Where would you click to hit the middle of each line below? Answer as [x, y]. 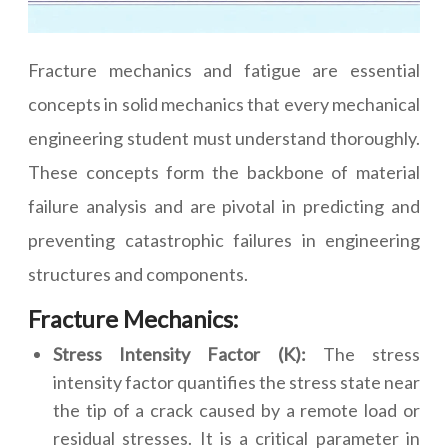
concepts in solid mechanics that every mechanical [224, 104]
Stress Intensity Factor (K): [188, 354]
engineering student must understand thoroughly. [224, 138]
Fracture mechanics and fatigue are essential [224, 70]
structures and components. [138, 274]
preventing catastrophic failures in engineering [224, 240]
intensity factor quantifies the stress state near [236, 382]
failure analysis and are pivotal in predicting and [224, 206]
